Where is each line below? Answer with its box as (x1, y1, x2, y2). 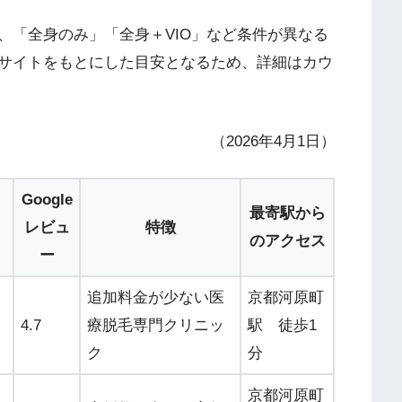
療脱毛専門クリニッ (87, 317, 224, 335)
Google (21, 191, 73, 209)
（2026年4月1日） (210, 132, 336, 150)
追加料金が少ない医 (87, 289, 224, 307)
